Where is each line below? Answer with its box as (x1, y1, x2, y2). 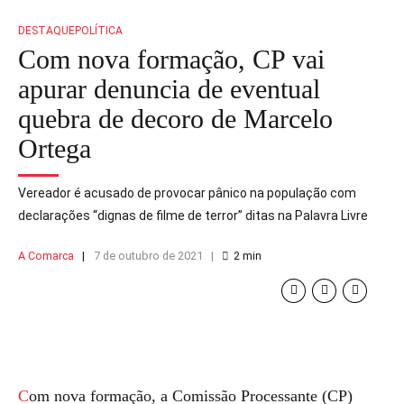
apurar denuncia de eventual (18, 73, 320, 104)
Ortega (18, 133, 91, 163)
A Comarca (18, 248, 74, 262)
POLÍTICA (75, 24, 123, 37)
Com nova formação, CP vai (18, 43, 325, 74)
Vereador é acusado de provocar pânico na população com (18, 185, 356, 200)
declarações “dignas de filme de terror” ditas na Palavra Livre (18, 207, 368, 223)
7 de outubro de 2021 (93, 248, 203, 262)
